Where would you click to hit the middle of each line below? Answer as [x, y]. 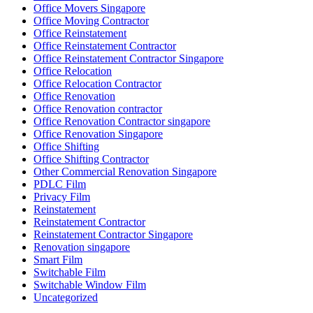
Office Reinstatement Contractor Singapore [129, 58]
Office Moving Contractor [91, 20]
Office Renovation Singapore [98, 133]
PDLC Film [60, 184]
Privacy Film [62, 196]
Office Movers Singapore [89, 8]
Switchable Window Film [90, 284]
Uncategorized [66, 297]
